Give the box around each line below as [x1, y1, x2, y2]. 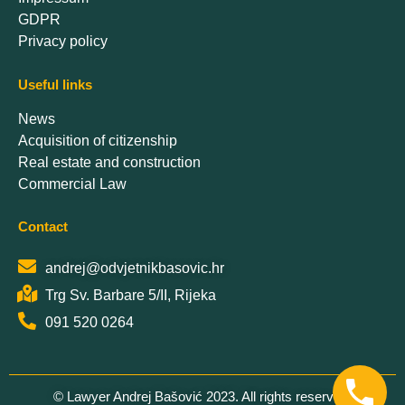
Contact [18, 218, 68, 234]
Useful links [18, 76, 92, 92]
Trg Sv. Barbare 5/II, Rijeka [45, 287, 216, 303]
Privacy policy [18, 33, 108, 49]
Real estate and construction [18, 154, 201, 170]
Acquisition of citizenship [18, 132, 177, 148]
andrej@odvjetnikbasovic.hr [45, 259, 224, 276]
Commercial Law [18, 175, 127, 192]
